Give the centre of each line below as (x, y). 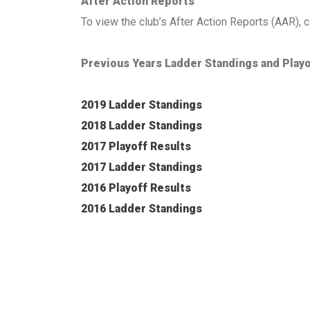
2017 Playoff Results (136, 146)
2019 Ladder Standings (142, 105)
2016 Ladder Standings (142, 209)
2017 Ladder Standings (142, 167)
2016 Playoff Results (136, 188)
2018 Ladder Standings (142, 126)
